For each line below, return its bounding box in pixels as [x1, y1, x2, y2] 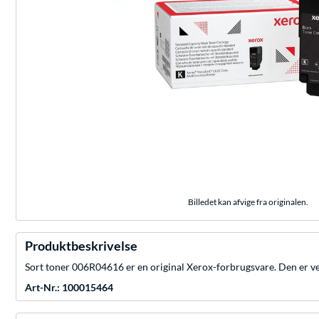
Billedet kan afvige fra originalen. [187, 197, 308, 208]
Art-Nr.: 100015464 [25, 281, 113, 294]
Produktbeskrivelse [25, 238, 137, 254]
